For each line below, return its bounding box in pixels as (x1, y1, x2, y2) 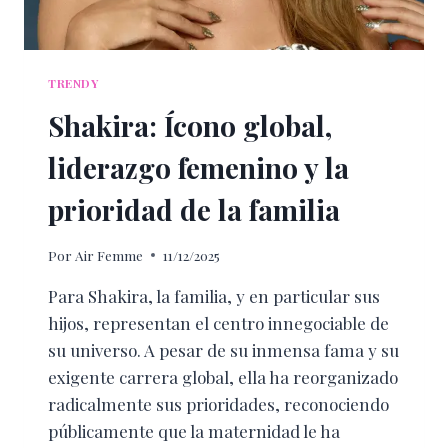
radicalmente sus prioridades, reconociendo (48, 392, 389, 415)
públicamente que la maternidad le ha (48, 419, 340, 442)
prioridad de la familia (48, 191, 340, 229)
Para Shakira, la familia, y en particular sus (48, 284, 380, 307)
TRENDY (48, 75, 99, 92)
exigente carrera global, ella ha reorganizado (48, 365, 398, 388)
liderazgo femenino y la (48, 149, 349, 187)
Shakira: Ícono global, (48, 107, 332, 145)
